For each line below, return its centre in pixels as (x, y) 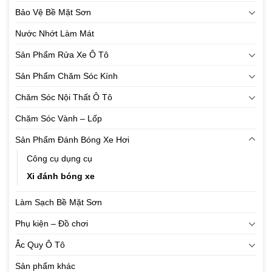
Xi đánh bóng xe (61, 176)
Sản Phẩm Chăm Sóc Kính (66, 76)
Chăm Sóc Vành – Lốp (59, 119)
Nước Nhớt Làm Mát (55, 34)
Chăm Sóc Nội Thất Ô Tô (64, 97)
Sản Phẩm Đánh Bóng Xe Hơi (72, 140)
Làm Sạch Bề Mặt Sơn (59, 202)
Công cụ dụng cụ (59, 159)
